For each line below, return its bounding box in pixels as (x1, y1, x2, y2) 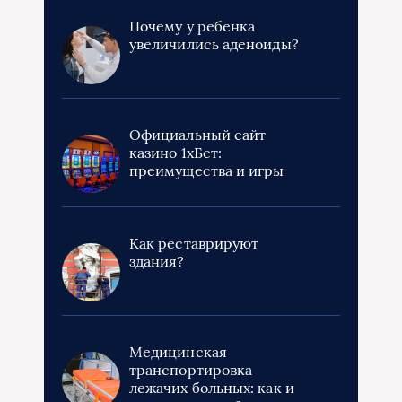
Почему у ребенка (129, 17, 256, 36)
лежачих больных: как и (129, 379, 294, 398)
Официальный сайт (129, 126, 267, 144)
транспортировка (129, 361, 253, 380)
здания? (129, 252, 185, 271)
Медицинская (129, 343, 227, 362)
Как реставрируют (129, 234, 259, 253)
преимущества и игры (129, 162, 284, 180)
